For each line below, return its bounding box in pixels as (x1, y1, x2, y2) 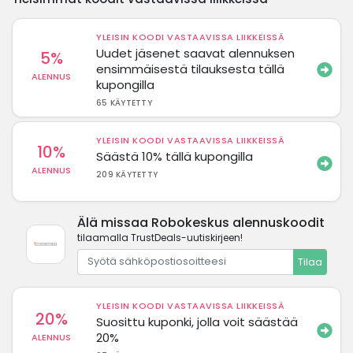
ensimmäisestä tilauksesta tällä (96, 60, 285, 77)
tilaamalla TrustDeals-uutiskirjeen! (77, 230, 243, 244)
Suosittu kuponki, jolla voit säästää (96, 314, 299, 330)
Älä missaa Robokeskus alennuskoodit (77, 213, 325, 232)
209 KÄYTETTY (96, 168, 158, 180)
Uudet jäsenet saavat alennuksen (96, 44, 295, 61)
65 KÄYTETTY (96, 96, 152, 109)
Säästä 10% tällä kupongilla (96, 147, 254, 165)
